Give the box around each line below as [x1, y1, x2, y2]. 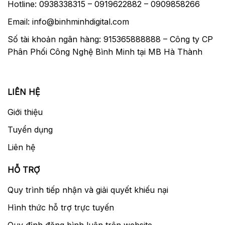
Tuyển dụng [8, 124, 53, 135]
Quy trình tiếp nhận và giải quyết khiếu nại [8, 184, 168, 195]
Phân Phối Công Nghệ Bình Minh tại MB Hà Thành [8, 46, 202, 57]
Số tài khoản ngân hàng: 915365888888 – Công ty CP [8, 34, 213, 44]
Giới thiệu [8, 106, 43, 117]
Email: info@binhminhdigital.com [8, 16, 129, 27]
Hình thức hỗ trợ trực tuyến [8, 202, 114, 212]
